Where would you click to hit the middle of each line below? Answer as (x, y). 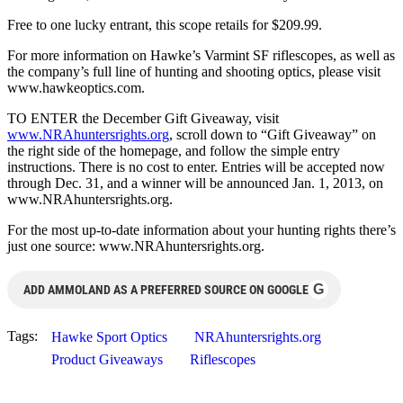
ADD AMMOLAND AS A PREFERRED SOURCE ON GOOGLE (166, 289)
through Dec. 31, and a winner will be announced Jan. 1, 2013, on (195, 183)
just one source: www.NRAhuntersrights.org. (136, 246)
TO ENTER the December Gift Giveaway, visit (143, 118)
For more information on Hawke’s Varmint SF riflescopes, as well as (201, 55)
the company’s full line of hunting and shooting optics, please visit (194, 71)
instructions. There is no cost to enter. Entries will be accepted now (196, 166)
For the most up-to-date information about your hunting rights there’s (201, 229)
